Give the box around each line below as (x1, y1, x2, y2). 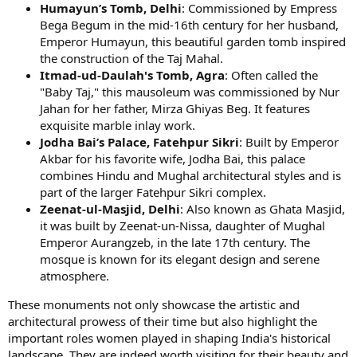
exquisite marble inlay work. (40, 117, 195, 133)
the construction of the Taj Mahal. (40, 50, 223, 66)
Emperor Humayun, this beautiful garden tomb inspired (40, 33, 346, 49)
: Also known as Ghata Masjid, (180, 201, 345, 217)
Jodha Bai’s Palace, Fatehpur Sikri (40, 134, 239, 150)
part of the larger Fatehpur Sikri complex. (40, 184, 266, 200)
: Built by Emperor (239, 134, 339, 150)
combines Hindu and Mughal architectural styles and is (40, 167, 341, 183)
